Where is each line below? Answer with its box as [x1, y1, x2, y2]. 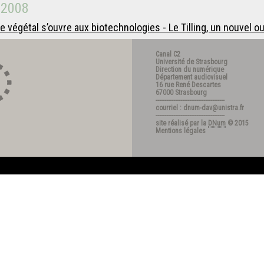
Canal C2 [156, 50, 180, 58]
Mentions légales [156, 127, 206, 135]
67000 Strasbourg [156, 88, 207, 97]
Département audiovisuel [156, 73, 227, 81]
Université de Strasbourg [156, 58, 227, 66]
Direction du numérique [156, 65, 224, 74]
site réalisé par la [156, 119, 208, 127]
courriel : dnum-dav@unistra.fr [156, 104, 244, 112]
